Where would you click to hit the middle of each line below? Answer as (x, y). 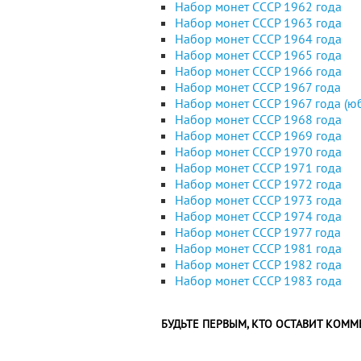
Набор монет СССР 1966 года (258, 71)
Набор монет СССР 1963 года (258, 23)
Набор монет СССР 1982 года (258, 264)
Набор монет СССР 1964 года (258, 39)
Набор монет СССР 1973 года (258, 200)
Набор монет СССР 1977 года (258, 232)
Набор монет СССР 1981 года (258, 248)
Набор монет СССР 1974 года (258, 216)
